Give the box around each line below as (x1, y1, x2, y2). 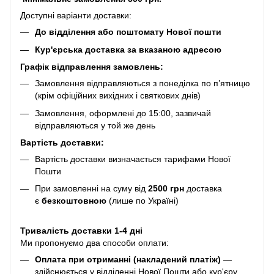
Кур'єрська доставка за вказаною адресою (35, 44, 221, 54)
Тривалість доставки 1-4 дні (20, 225, 143, 235)
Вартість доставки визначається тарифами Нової (35, 154, 231, 165)
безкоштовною (42, 196, 106, 206)
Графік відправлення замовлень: (20, 62, 163, 72)
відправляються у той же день (35, 120, 155, 130)
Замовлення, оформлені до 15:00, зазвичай (35, 108, 211, 118)
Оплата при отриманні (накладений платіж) (35, 254, 221, 264)
